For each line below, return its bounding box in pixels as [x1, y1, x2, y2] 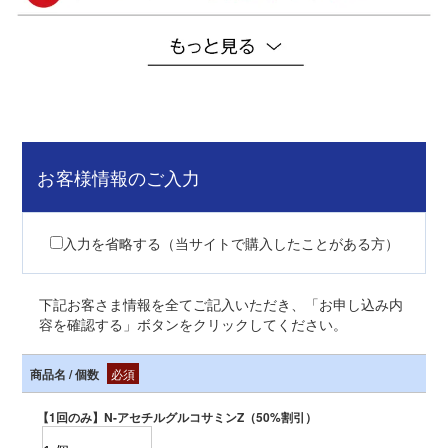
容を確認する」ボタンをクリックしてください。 [38, 313, 347, 334]
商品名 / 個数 [30, 364, 100, 383]
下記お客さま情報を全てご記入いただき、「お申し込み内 [38, 293, 403, 314]
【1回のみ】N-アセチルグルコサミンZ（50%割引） [37, 407, 318, 426]
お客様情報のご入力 [37, 163, 201, 190]
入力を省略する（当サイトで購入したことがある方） [62, 232, 399, 253]
